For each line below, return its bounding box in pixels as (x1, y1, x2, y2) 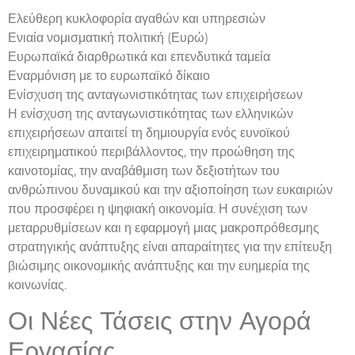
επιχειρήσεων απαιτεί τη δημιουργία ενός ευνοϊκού (8, 124, 290, 140)
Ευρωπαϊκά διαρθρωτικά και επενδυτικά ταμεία (8, 48, 270, 64)
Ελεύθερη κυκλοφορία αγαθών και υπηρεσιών (8, 10, 265, 26)
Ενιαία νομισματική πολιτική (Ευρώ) (8, 29, 208, 45)
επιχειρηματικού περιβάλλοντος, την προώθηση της (8, 143, 295, 159)
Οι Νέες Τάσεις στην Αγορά (8, 305, 311, 337)
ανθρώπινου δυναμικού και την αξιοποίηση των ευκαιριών (8, 181, 333, 197)
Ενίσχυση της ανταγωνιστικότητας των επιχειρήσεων (8, 86, 303, 102)
